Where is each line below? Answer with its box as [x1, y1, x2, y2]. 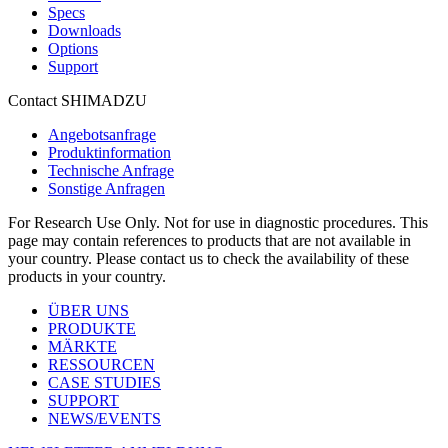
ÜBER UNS [48, 302, 129, 320]
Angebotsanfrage [48, 126, 156, 144]
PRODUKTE [48, 320, 136, 338]
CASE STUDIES [48, 374, 161, 392]
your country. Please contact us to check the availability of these [8, 250, 409, 268]
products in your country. [8, 268, 166, 286]
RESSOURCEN [48, 356, 155, 374]
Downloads [48, 22, 121, 40]
